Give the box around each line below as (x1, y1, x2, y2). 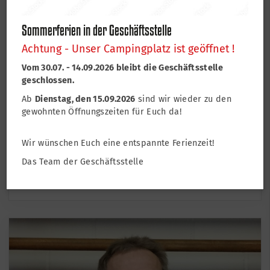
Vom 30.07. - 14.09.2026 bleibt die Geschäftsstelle (22, 63, 224, 74)
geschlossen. (22, 75, 74, 86)
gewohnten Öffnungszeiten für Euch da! (22, 107, 181, 118)
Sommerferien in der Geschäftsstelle (22, 22, 172, 39)
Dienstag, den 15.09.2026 (34, 94, 136, 105)
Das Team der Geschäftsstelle (22, 157, 143, 168)
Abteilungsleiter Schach (24, 149, 118, 160)
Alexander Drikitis (24, 130, 107, 142)
